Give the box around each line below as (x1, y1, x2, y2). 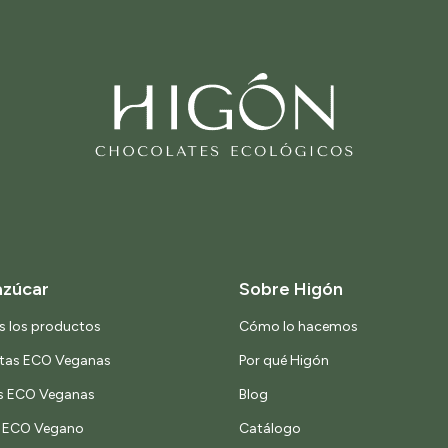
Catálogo (239, 420, 301, 438)
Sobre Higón (239, 278, 343, 301)
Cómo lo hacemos (239, 318, 358, 336)
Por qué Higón (239, 352, 329, 370)
